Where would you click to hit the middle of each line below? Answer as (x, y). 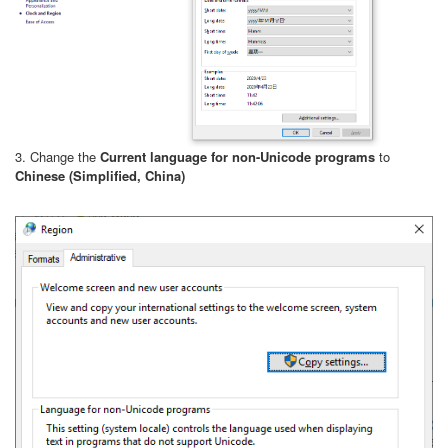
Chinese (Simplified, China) (100, 175)
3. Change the (57, 156)
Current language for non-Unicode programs (237, 156)
